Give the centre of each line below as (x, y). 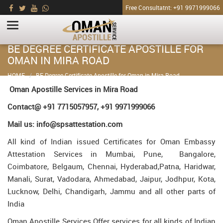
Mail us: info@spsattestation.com (65, 124)
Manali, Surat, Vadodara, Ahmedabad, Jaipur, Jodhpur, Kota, (111, 179)
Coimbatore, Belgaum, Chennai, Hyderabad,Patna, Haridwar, (111, 166)
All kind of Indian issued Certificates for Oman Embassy (111, 141)
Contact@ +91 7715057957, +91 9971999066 (81, 107)
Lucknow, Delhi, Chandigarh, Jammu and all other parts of (111, 191)
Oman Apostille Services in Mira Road (73, 89)
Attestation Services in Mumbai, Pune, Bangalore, (111, 154)
